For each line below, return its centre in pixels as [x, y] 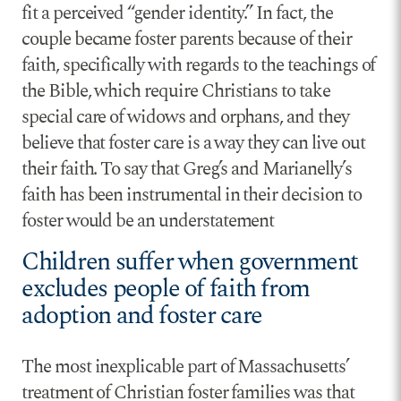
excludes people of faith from [166, 290]
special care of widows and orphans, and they [185, 118]
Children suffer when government [190, 263]
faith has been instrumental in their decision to [192, 196]
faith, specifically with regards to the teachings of [199, 66]
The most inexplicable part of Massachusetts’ [185, 367]
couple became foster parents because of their [187, 40]
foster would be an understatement [148, 222]
